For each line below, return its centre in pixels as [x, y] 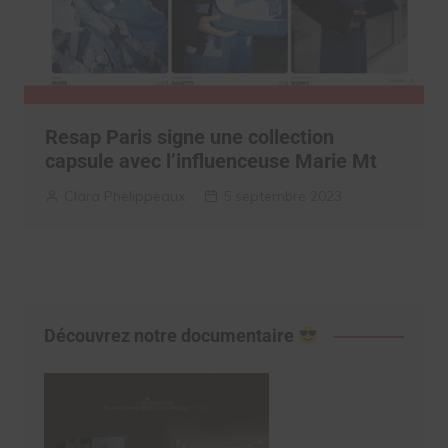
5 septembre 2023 [282, 196]
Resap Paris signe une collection [189, 137]
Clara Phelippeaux [124, 196]
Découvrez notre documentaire [170, 336]
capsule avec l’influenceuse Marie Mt [210, 161]
